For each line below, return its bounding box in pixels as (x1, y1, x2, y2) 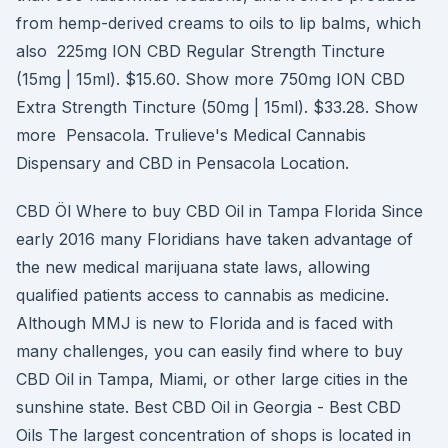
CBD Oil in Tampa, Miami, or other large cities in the (16, 369, 408, 389)
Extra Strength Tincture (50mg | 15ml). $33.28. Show (16, 97, 418, 117)
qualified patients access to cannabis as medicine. (16, 285, 389, 305)
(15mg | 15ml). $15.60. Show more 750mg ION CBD (16, 69, 405, 89)
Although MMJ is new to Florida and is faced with (16, 313, 393, 333)
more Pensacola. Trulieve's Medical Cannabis (16, 125, 366, 145)
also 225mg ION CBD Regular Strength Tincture (16, 41, 385, 61)
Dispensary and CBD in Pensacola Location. (16, 153, 349, 173)
